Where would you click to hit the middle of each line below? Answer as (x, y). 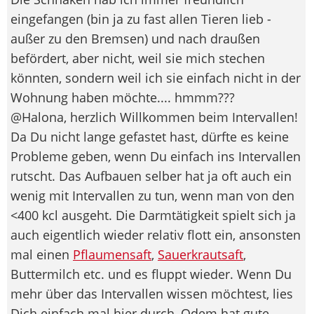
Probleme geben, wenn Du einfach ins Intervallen (156, 156)
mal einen (42, 254)
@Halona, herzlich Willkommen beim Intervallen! (154, 117)
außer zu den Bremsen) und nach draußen (135, 38)
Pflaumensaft (112, 254)
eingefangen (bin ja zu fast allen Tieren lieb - (141, 19)
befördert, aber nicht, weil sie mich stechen (138, 58)
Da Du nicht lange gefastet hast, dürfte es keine (150, 136)
